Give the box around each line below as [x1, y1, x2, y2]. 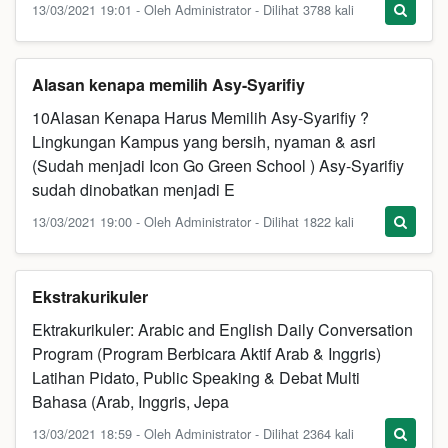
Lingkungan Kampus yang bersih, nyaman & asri [32, 130, 376, 153]
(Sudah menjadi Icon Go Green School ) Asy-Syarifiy [32, 154, 404, 177]
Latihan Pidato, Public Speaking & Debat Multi [32, 366, 360, 389]
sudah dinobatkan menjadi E [32, 178, 235, 201]
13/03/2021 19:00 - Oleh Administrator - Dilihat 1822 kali [32, 212, 354, 231]
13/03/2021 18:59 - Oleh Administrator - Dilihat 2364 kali [32, 424, 354, 443]
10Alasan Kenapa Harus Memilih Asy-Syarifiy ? [32, 106, 369, 129]
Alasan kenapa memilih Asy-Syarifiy [32, 73, 305, 96]
